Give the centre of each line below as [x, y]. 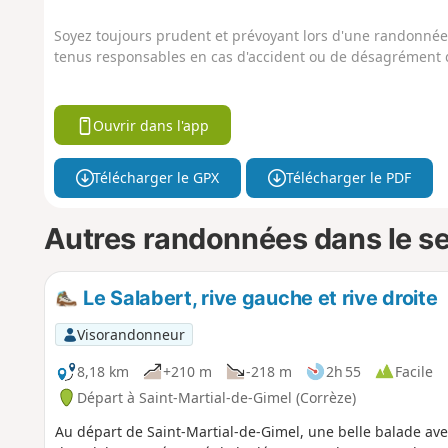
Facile [413, 371]
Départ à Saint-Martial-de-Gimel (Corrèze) [216, 397]
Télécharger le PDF [348, 178]
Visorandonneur [130, 334]
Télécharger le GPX [156, 178]
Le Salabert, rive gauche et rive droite [258, 297]
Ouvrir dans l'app [151, 125]
